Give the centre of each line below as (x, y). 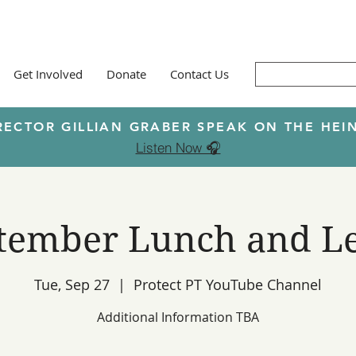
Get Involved (48, 74)
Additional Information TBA (178, 317)
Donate (126, 74)
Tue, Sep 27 (72, 284)
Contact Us (199, 74)
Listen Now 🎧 (178, 147)
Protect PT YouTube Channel (228, 284)
